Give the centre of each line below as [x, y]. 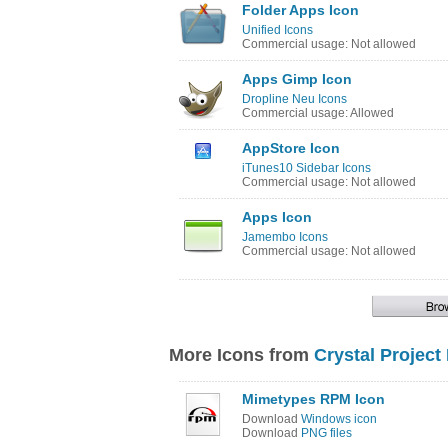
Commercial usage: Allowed [318, 113]
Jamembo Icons [285, 237]
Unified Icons [277, 30]
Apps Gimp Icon [297, 79]
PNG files [326, 433]
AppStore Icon [291, 148]
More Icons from [241, 355]
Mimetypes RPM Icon [313, 399]
